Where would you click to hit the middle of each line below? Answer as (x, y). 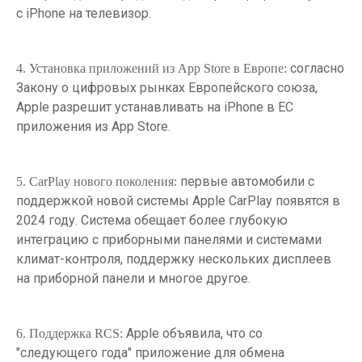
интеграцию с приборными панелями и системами (169, 239)
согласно (316, 68)
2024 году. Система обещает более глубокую (152, 220)
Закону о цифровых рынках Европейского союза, (167, 87)
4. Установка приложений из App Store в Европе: (152, 68)
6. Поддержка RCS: (69, 333)
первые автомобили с (247, 181)
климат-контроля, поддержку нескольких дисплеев (174, 259)
